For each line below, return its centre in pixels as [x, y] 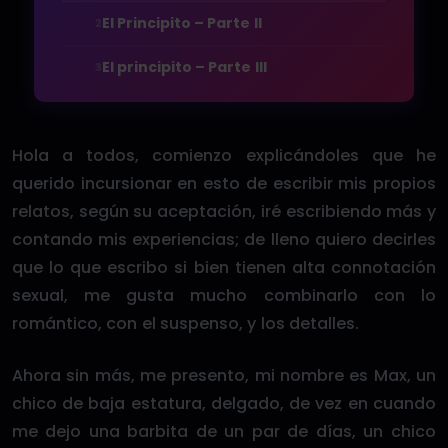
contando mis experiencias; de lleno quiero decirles [224, 239]
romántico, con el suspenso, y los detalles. [185, 323]
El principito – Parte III [184, 67]
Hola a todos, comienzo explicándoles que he [224, 155]
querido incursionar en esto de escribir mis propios [224, 183]
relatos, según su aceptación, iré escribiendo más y [224, 211]
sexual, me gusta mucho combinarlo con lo [224, 295]
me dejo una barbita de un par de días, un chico [224, 431]
